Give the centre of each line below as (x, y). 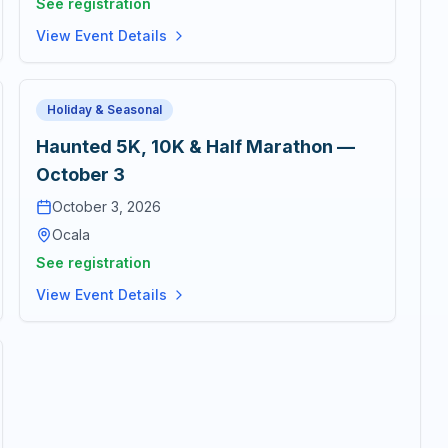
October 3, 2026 (106, 206)
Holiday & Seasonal (104, 109)
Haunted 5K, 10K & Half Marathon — (195, 146)
